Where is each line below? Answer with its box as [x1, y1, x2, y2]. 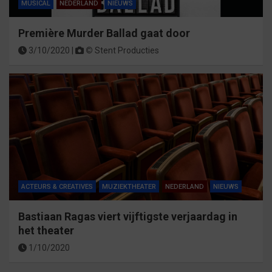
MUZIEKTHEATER [102, 183, 156, 191]
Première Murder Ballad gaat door [18, 27, 190, 40]
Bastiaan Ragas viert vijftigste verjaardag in [18, 210, 237, 223]
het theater [18, 224, 74, 237]
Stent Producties [95, 46, 159, 56]
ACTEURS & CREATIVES [21, 183, 93, 191]
